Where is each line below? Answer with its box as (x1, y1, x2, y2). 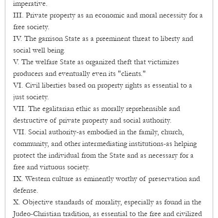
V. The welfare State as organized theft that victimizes (13, 57, 179, 67)
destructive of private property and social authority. (13, 116, 172, 125)
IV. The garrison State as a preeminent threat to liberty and (13, 34, 193, 43)
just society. (13, 92, 49, 102)
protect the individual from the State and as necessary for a (13, 151, 194, 160)
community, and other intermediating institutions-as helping (13, 139, 197, 148)
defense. (13, 186, 38, 195)
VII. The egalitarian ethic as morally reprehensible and (13, 104, 180, 113)
